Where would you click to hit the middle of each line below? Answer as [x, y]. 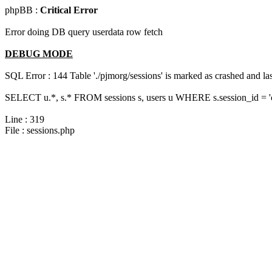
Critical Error [69, 10]
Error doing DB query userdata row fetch [84, 32]
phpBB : [22, 10]
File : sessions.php [40, 130]
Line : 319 [25, 119]
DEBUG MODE [39, 54]
